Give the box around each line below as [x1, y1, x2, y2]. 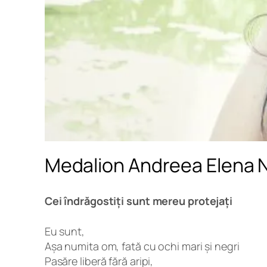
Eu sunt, [44, 223, 85, 238]
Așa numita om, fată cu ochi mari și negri [44, 238, 240, 253]
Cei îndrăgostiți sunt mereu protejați [44, 194, 233, 209]
